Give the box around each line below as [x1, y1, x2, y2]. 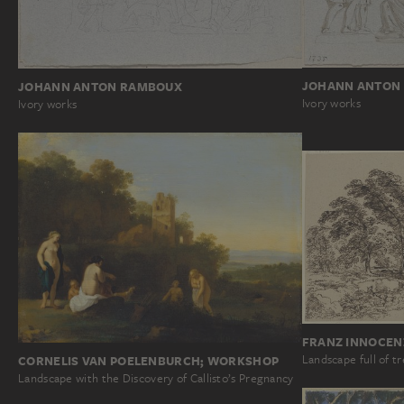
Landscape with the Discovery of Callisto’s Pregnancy [18, 370, 294, 386]
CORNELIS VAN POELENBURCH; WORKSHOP [18, 352, 280, 369]
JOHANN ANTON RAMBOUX [18, 78, 182, 96]
